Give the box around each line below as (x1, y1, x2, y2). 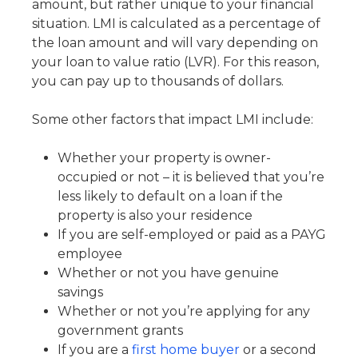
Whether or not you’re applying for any (58, 304, 310, 319)
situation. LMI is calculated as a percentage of (32, 16, 320, 31)
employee (58, 246, 122, 261)
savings (58, 284, 103, 300)
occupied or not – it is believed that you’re (58, 169, 324, 185)
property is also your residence (58, 208, 253, 223)
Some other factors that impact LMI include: (32, 112, 313, 127)
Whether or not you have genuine (58, 265, 279, 280)
